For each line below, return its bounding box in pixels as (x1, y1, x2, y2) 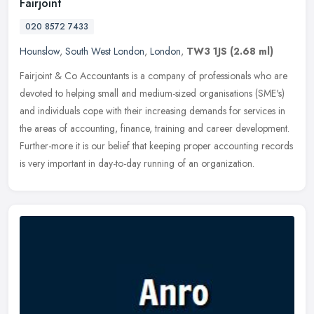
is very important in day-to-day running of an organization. (20, 156, 254, 170)
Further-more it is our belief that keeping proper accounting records (20, 138, 293, 153)
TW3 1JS (186, 43, 227, 58)
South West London (65, 43, 144, 58)
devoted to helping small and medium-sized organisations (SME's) (20, 86, 285, 100)
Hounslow (20, 43, 60, 58)
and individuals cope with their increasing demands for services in (20, 103, 285, 118)
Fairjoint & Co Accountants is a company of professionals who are (20, 68, 287, 83)
